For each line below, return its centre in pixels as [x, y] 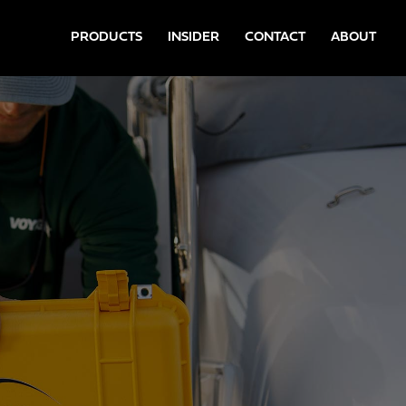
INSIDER [193, 38]
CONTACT [275, 38]
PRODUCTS [106, 38]
